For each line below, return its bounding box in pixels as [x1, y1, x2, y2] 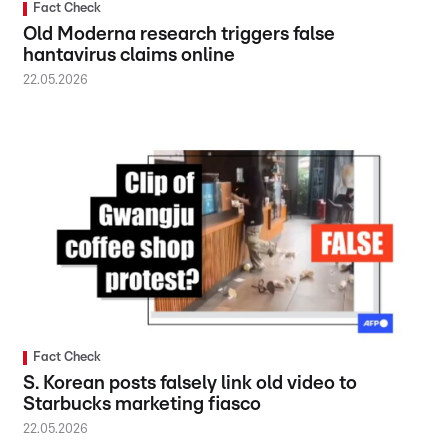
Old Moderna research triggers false [23, 24, 336, 44]
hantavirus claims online [23, 45, 236, 65]
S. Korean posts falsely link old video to [23, 374, 358, 394]
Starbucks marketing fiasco [23, 395, 262, 415]
